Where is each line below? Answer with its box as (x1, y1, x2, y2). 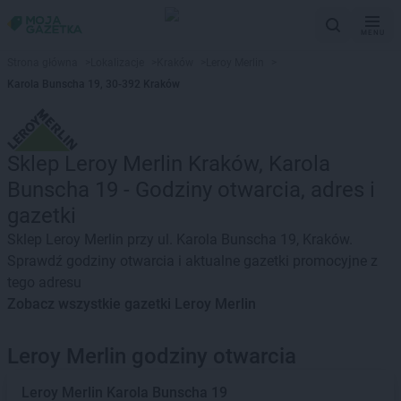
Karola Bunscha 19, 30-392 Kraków (7, 78, 180, 90)
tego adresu (7, 274, 81, 291)
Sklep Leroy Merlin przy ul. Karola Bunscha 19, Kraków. (7, 231, 353, 248)
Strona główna (7, 56, 78, 69)
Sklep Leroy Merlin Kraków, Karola (7, 151, 330, 176)
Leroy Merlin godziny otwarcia (7, 344, 296, 369)
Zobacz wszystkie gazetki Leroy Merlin (7, 295, 256, 312)
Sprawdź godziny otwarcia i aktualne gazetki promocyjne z (7, 252, 378, 269)
